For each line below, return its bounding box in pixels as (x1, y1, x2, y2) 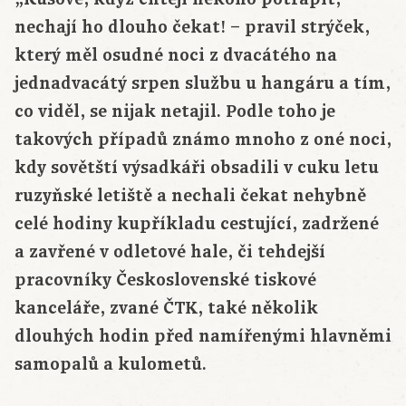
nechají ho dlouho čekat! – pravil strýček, (14, 15, 370, 40)
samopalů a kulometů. (14, 353, 207, 377)
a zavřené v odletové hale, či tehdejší (14, 240, 325, 265)
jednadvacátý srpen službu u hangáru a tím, (14, 72, 391, 96)
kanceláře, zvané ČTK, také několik (14, 296, 318, 321)
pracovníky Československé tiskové (14, 268, 316, 293)
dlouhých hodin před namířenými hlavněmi (14, 324, 391, 349)
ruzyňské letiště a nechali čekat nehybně (14, 184, 366, 208)
